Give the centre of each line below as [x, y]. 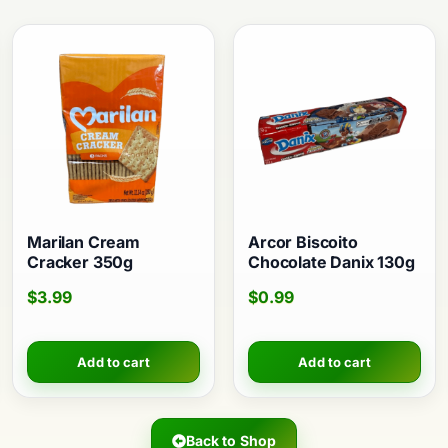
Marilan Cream [83, 242]
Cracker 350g [80, 262]
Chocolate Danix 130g [331, 262]
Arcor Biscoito [303, 242]
